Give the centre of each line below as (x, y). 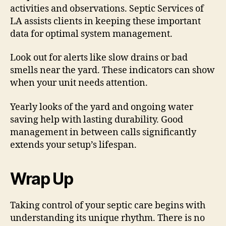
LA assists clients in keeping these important (105, 21)
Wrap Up (42, 179)
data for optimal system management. (91, 34)
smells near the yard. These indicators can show (112, 71)
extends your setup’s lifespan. (73, 145)
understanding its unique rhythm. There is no (107, 218)
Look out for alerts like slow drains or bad (99, 58)
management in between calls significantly (103, 132)
